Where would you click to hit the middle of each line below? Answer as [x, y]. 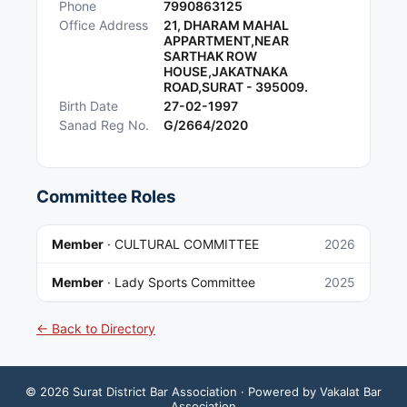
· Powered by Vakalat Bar [309, 391]
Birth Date [89, 106]
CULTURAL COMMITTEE [187, 243]
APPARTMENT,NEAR [226, 41]
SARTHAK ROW [210, 56]
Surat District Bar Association [155, 391]
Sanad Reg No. [104, 125]
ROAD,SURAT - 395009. [236, 87]
